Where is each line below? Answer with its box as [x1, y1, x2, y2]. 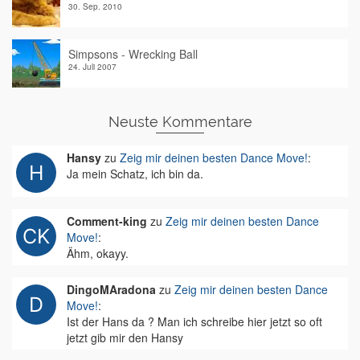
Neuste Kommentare [108, 113, 252, 131]
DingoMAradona [67, 281, 156, 298]
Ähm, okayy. [67, 245, 129, 262]
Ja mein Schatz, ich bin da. [67, 166, 203, 182]
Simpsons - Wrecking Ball [68, 46, 198, 63]
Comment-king [67, 213, 147, 230]
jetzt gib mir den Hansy [67, 329, 183, 346]
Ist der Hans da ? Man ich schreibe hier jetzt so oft [67, 313, 322, 330]
